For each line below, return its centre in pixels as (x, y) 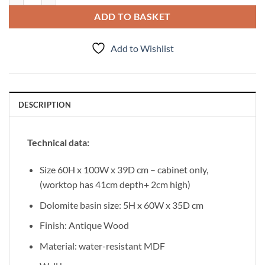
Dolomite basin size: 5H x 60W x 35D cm (121, 205)
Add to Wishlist (142, 49)
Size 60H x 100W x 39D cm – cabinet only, (124, 170)
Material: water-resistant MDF (102, 245)
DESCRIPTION (45, 105)
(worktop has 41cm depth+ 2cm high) (115, 185)
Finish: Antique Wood (84, 225)
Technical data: (58, 143)
